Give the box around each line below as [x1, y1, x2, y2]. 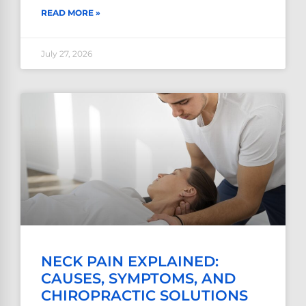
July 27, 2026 [41, 48, 92, 59]
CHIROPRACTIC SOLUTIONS [41, 287, 248, 305]
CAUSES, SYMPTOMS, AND [41, 270, 236, 288]
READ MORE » [41, 8, 100, 18]
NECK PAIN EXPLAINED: [41, 253, 219, 270]
